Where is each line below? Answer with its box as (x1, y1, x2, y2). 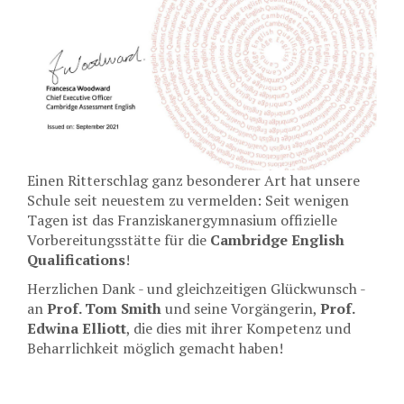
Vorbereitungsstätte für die (27, 229, 210, 250)
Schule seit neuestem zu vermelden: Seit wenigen (27, 189, 349, 210)
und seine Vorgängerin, (161, 298, 320, 318)
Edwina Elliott (27, 317, 126, 338)
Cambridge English (210, 229, 344, 250)
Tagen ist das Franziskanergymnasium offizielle (27, 209, 337, 230)
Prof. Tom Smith (47, 298, 161, 318)
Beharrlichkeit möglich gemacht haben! (27, 337, 283, 358)
